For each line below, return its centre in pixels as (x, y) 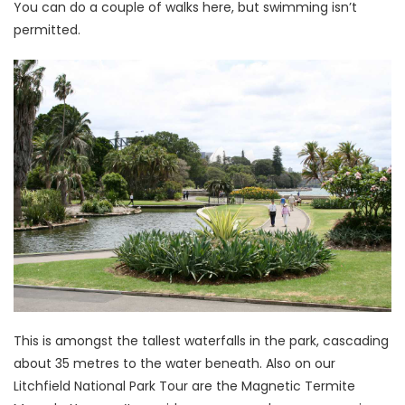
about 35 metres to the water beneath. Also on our (174, 363)
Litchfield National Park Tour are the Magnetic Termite (184, 386)
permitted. (47, 30)
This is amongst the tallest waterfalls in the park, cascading (201, 340)
